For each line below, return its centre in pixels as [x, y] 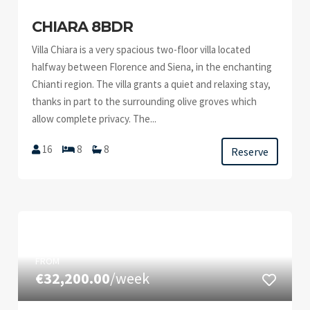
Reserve [249, 152]
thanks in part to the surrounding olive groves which [145, 101]
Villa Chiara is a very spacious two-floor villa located [142, 49]
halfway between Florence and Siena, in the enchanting [152, 67]
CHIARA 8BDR [83, 27]
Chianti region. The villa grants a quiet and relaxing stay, [152, 84]
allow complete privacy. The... [94, 119]
